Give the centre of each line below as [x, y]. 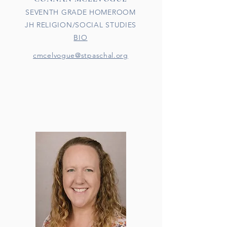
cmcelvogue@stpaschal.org [81, 55]
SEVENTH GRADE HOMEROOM [81, 12]
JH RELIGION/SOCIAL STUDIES [81, 25]
